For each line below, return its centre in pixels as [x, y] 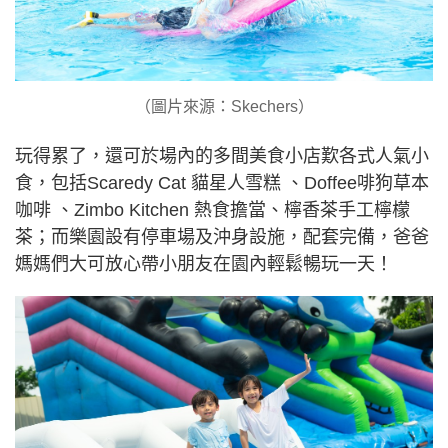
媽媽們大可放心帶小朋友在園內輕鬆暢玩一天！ [204, 263]
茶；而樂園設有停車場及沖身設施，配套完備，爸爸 [222, 236]
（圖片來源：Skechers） [224, 106]
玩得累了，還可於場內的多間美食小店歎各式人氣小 [222, 155]
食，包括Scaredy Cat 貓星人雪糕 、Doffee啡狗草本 [222, 182]
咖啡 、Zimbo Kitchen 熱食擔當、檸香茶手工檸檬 [212, 209]
